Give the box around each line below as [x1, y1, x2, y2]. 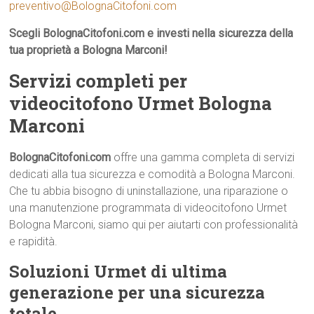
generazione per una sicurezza [9, 281, 266, 303]
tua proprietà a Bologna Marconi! [9, 43, 168, 57]
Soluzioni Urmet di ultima [9, 260, 228, 282]
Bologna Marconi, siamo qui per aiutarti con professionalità [9, 218, 299, 231]
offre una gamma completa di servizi [111, 151, 295, 164]
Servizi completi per [9, 69, 188, 93]
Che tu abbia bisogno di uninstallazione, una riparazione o [9, 184, 289, 198]
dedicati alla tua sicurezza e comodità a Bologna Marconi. [9, 168, 296, 181]
